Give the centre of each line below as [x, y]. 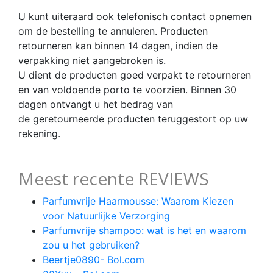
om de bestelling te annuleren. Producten [113, 31]
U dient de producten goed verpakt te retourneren [135, 75]
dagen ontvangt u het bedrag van [96, 104]
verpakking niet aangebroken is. [92, 60]
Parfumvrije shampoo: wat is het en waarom [144, 230]
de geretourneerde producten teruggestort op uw [133, 119]
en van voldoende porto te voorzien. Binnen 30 [127, 89]
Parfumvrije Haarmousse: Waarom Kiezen [138, 201]
